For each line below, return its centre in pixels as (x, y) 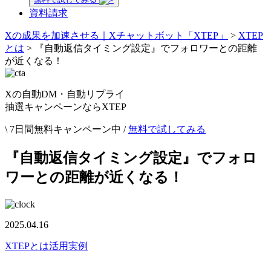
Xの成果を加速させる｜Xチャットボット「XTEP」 (116, 35)
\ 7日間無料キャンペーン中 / (65, 129)
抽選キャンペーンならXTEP (66, 107)
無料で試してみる (167, 129)
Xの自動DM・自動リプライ (65, 94)
